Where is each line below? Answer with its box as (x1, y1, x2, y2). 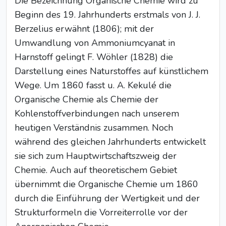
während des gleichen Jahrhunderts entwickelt (15, 136, 206, 148)
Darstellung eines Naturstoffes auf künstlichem (15, 65, 208, 77)
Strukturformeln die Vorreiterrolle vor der (15, 206, 188, 218)
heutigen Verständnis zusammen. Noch (15, 122, 173, 134)
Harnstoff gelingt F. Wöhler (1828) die (15, 51, 173, 63)
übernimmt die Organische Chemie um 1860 (15, 178, 198, 190)
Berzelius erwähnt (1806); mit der (15, 23, 154, 35)
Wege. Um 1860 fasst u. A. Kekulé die (15, 79, 172, 91)
